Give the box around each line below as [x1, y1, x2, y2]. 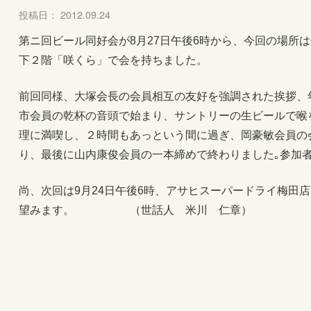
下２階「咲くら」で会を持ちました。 [19, 54, 208, 66]
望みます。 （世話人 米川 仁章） [19, 204, 252, 216]
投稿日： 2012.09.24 [19, 7, 110, 22]
